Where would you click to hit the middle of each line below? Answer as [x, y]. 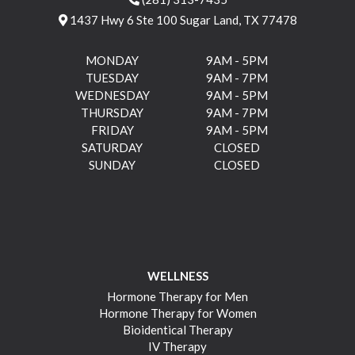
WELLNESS [177, 275]
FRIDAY [112, 130]
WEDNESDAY [112, 95]
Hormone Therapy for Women [177, 313]
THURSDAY [112, 112]
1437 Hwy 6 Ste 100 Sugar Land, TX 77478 [182, 19]
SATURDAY [112, 147]
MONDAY [112, 60]
